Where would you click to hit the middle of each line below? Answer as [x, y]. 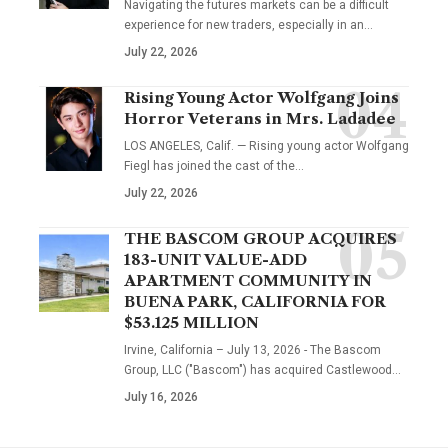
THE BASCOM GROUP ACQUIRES [260, 238]
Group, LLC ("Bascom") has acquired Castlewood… [262, 369]
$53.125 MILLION [191, 322]
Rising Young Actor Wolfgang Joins [261, 97]
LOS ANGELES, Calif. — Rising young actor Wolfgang [266, 145]
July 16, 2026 [161, 396]
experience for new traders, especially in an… [248, 24]
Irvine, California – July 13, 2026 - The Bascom [252, 349]
